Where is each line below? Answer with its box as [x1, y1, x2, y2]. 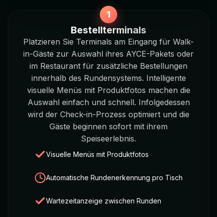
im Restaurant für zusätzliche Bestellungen [30, 61, 187, 71]
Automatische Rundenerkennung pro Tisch [46, 173, 183, 182]
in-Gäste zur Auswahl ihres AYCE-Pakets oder [23, 49, 194, 59]
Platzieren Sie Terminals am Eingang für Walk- [23, 37, 194, 47]
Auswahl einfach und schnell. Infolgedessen [27, 97, 190, 108]
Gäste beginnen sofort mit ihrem [49, 122, 168, 132]
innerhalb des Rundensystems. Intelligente [31, 73, 186, 83]
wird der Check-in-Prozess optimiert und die [28, 109, 189, 120]
